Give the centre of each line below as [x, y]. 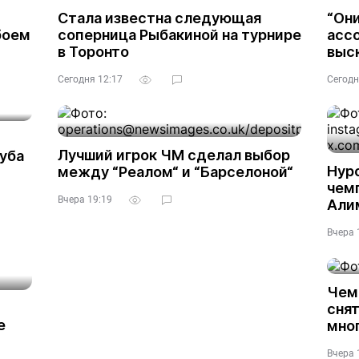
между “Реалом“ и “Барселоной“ [175, 172]
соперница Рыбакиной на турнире [179, 35]
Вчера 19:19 [85, 200]
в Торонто [93, 52]
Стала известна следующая [159, 18]
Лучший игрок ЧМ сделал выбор [174, 155]
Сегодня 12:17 [90, 79]
